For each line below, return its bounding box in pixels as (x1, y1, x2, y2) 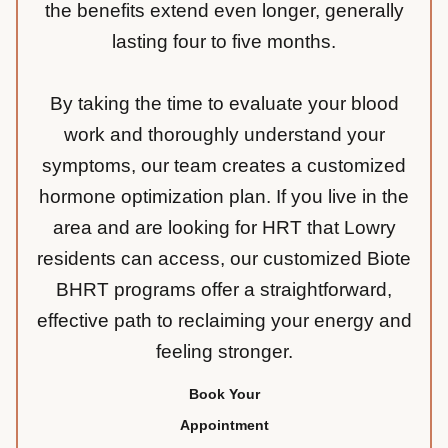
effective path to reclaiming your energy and (36, 310, 412, 332)
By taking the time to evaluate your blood (49, 93, 399, 115)
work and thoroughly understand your (63, 124, 385, 146)
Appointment (179, 417, 269, 434)
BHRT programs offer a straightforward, (56, 279, 392, 301)
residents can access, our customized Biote (37, 248, 411, 270)
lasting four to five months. (112, 31, 336, 53)
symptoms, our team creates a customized (42, 155, 406, 177)
